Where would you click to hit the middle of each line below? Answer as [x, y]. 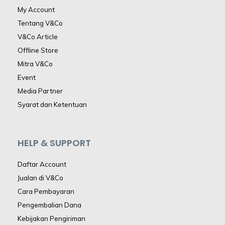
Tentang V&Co [40, 23]
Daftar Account [42, 164]
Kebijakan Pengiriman [51, 219]
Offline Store [38, 50]
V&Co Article [38, 36]
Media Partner [40, 91]
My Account [36, 9]
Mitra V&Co [35, 64]
